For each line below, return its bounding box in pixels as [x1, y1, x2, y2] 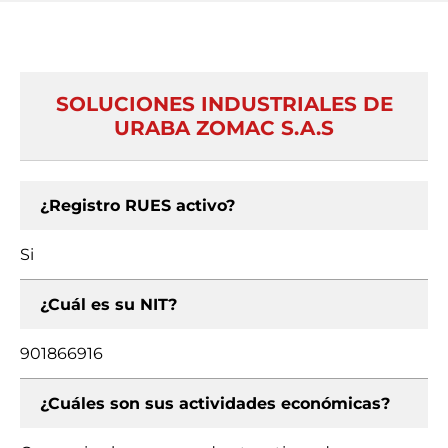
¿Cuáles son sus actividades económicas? [40, 394, 390, 413]
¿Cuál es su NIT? [40, 295, 177, 314]
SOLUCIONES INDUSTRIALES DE [55, 92, 393, 116]
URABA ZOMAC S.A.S [114, 116, 334, 140]
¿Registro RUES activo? [40, 196, 235, 215]
